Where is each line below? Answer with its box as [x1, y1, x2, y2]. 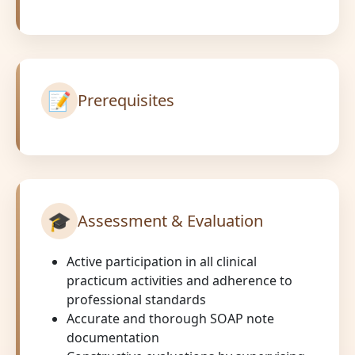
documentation [67, 328, 159, 346]
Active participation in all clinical [67, 252, 257, 270]
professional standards [67, 290, 206, 308]
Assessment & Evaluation [78, 209, 263, 231]
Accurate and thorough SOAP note [67, 309, 274, 327]
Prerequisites [78, 89, 174, 111]
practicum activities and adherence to [67, 271, 292, 289]
